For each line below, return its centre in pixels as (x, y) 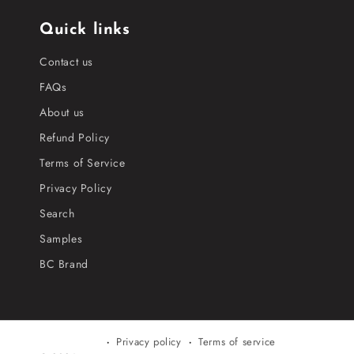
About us (62, 112)
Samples (61, 239)
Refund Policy (75, 137)
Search (57, 213)
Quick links (85, 30)
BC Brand (64, 264)
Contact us (66, 62)
